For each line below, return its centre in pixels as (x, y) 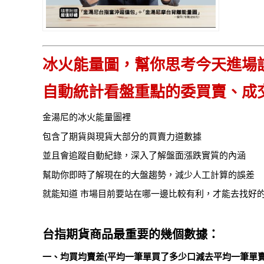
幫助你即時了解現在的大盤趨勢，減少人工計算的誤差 (148, 174)
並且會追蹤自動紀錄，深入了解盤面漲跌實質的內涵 (144, 156)
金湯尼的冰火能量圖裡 (87, 117)
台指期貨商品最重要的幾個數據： (131, 235)
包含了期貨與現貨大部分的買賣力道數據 (122, 136)
